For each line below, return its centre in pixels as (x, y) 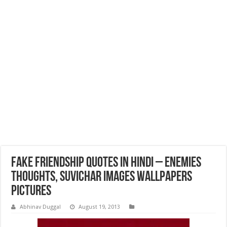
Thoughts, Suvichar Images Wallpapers (102, 177)
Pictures (31, 192)
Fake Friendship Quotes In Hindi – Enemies (106, 163)
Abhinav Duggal (41, 207)
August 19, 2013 (100, 207)
